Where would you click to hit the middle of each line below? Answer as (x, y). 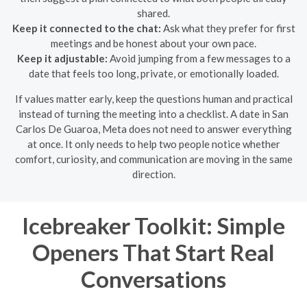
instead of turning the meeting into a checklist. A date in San (153, 113)
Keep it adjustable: (62, 58)
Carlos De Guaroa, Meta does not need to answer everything (153, 128)
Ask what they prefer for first (228, 28)
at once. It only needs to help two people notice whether (153, 144)
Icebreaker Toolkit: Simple (153, 225)
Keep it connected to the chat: (86, 28)
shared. (153, 13)
